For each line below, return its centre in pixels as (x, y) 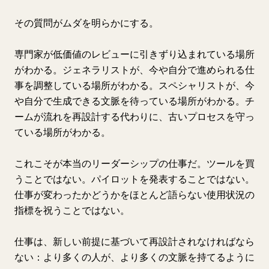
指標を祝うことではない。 (72, 210)
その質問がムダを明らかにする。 (86, 23)
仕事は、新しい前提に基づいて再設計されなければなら (134, 241)
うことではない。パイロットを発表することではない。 (134, 179)
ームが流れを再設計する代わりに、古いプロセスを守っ (134, 116)
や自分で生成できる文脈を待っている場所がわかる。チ (134, 101)
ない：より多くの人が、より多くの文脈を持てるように (134, 257)
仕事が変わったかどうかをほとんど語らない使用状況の (134, 195)
